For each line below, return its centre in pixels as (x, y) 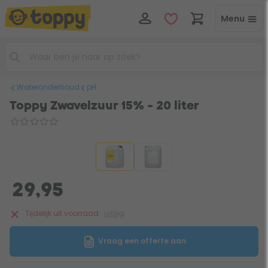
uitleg (114, 214)
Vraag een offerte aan (141, 241)
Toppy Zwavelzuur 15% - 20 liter (104, 106)
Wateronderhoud (48, 87)
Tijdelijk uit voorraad (62, 214)
